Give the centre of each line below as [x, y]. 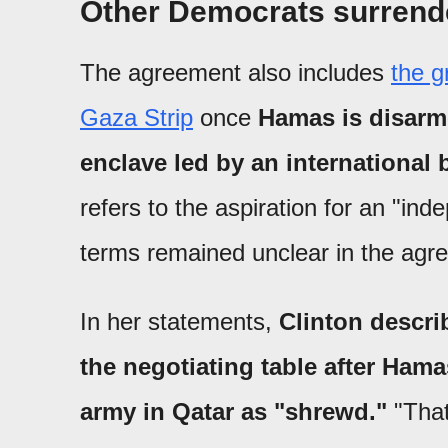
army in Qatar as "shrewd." [233, 411]
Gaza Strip [136, 117]
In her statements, [179, 321]
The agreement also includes [235, 72]
